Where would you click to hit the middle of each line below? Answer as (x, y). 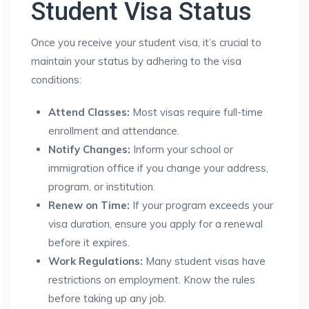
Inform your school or (182, 149)
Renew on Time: (89, 205)
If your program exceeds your (201, 205)
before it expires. (89, 242)
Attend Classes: (89, 112)
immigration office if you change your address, (158, 168)
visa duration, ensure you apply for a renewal (156, 224)
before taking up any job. (107, 298)
